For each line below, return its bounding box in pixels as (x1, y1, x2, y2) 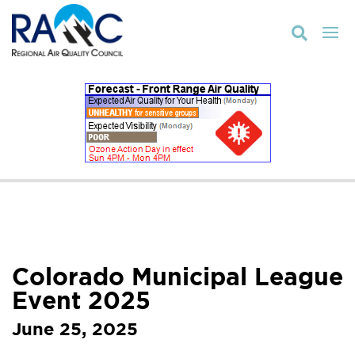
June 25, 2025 (12, 319, 138, 338)
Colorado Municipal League (12, 263, 343, 289)
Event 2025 (12, 287, 151, 313)
